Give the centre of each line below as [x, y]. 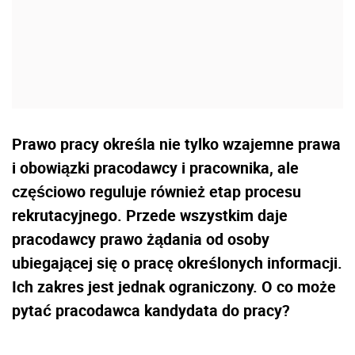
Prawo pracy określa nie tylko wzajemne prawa [176, 143]
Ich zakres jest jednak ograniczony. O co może [174, 286]
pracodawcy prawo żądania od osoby [141, 239]
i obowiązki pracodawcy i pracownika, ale [155, 167]
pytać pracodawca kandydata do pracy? [151, 310]
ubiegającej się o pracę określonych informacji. [177, 262]
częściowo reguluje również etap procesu [157, 191]
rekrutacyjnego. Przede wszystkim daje [150, 215]
